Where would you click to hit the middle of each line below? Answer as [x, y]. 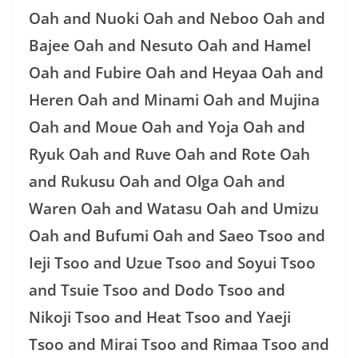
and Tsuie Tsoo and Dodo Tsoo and [157, 290]
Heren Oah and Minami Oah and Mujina [174, 99]
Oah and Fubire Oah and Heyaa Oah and [176, 72]
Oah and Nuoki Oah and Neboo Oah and [177, 18]
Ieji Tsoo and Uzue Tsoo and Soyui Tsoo [172, 263]
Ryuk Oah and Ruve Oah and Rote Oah [169, 154]
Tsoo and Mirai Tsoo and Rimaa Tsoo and [179, 344]
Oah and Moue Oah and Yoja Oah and [167, 127]
